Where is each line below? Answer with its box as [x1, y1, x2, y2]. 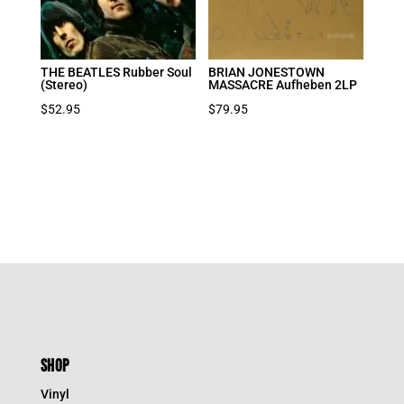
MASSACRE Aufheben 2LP [208, 77, 358, 92]
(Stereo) [40, 77, 87, 92]
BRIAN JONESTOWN [208, 64, 326, 79]
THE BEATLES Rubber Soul [40, 64, 192, 79]
